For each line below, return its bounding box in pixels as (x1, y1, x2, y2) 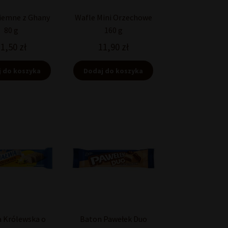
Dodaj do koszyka (83, 66, 144, 75)
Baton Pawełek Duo (79, 214, 147, 224)
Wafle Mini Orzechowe (74, 12, 152, 23)
